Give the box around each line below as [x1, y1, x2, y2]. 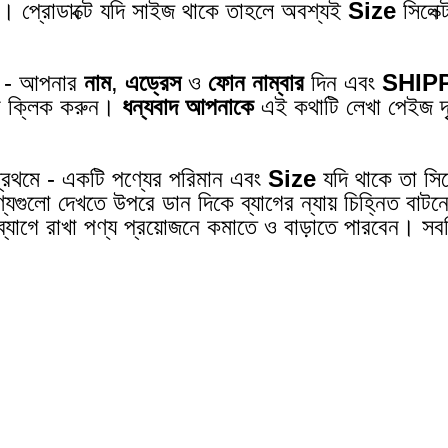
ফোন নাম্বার [208, 68, 305, 96]
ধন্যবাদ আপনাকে [122, 92, 255, 120]
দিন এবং [304, 68, 383, 96]
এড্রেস [125, 68, 182, 96]
